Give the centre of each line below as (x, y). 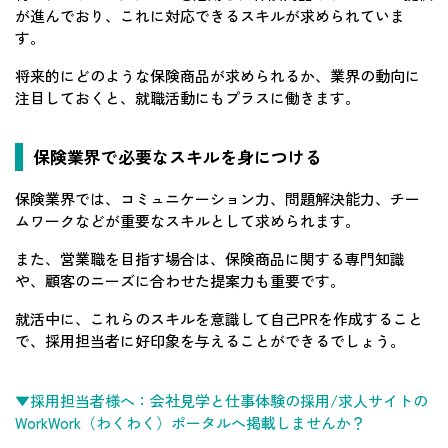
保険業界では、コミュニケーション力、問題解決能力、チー (217, 198)
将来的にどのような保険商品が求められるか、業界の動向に (217, 75)
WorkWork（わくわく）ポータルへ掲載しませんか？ (190, 422)
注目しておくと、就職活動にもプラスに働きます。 (187, 97)
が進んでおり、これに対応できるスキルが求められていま (210, 15)
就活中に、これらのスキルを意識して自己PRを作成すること (219, 318)
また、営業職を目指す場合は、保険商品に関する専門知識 (210, 258)
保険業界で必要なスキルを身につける (177, 156)
